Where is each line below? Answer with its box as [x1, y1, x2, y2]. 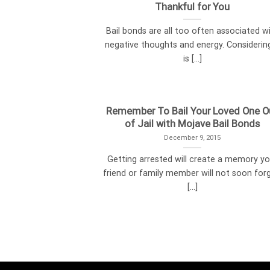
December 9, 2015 [164, 133, 221, 142]
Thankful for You [155, 1, 230, 13]
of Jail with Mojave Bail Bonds [125, 118, 260, 130]
